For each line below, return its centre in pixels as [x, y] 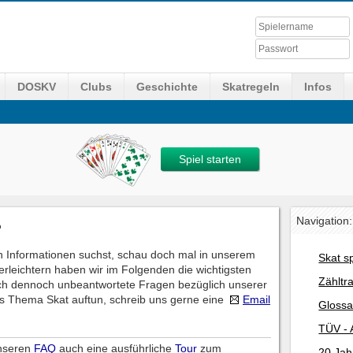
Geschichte [167, 87]
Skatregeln [251, 87]
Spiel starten [210, 159]
